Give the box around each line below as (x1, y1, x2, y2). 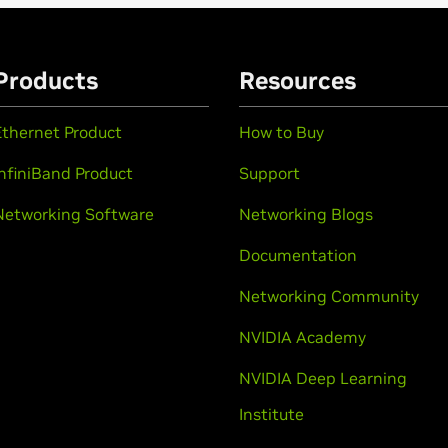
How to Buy (239, 121, 324, 142)
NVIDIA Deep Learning (239, 367, 407, 388)
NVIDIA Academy (239, 326, 366, 347)
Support (239, 162, 300, 183)
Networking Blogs (239, 203, 373, 224)
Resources (239, 64, 356, 96)
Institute (239, 403, 304, 424)
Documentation (239, 244, 357, 265)
